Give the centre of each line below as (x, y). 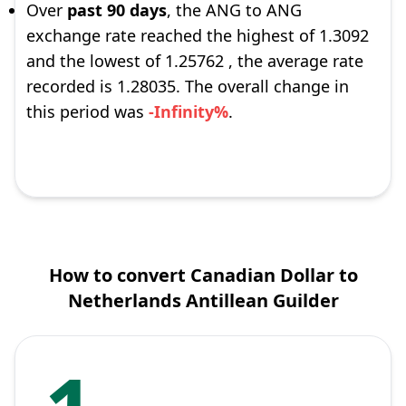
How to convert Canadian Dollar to (203, 275)
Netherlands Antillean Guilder (203, 300)
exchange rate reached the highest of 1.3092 (198, 35)
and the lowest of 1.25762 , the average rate (195, 61)
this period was (87, 111)
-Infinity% (188, 111)
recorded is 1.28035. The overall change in (188, 86)
